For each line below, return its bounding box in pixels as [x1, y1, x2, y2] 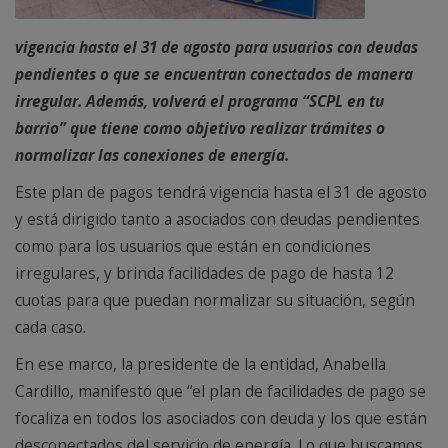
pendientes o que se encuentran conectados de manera [15, 64, 413, 86]
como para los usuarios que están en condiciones [15, 236, 371, 258]
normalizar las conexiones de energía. [15, 145, 289, 167]
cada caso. [15, 317, 90, 339]
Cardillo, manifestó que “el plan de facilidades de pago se [15, 381, 426, 403]
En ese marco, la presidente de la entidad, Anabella [15, 354, 386, 376]
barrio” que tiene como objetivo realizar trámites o [15, 118, 385, 140]
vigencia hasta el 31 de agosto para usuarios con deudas [15, 37, 418, 59]
